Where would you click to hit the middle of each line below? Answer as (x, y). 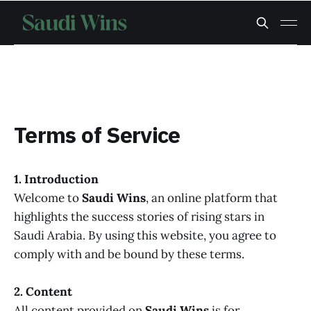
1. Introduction (56, 179)
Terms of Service (97, 135)
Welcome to (48, 198)
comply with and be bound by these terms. (129, 254)
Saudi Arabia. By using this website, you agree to (145, 235)
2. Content (43, 292)
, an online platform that (212, 198)
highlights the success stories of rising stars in (139, 217)
